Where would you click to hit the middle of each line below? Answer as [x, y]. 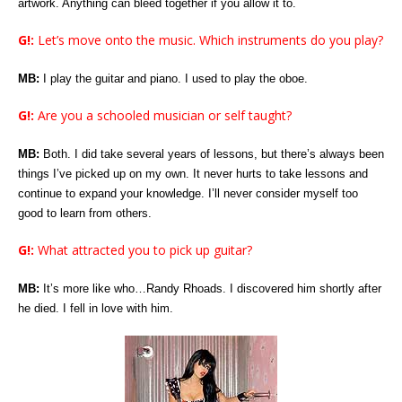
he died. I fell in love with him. [96, 308]
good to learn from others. [85, 213]
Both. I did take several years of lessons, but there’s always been [212, 153]
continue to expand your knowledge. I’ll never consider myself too [188, 193]
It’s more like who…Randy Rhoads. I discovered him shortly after [210, 288]
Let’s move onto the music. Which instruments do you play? [209, 39]
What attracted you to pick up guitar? [143, 249]
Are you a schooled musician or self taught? [163, 115]
